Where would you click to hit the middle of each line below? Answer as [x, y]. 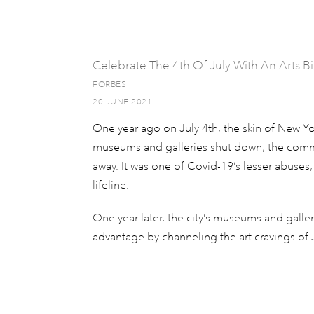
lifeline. [114, 185]
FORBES [109, 84]
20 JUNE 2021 [122, 102]
